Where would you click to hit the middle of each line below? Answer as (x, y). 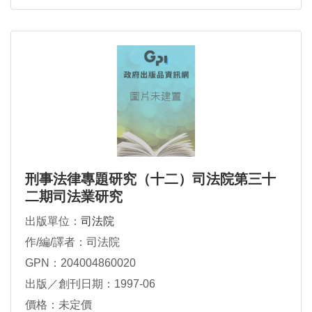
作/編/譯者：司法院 (72, 242)
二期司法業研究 (74, 197)
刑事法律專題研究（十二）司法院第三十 (150, 179)
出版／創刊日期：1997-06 (90, 284)
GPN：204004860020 (80, 263)
